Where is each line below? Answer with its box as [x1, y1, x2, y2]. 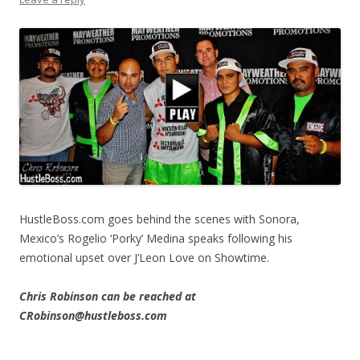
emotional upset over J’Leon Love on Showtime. [19, 250, 269, 266]
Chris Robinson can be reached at [19, 288, 196, 305]
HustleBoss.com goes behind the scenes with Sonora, [19, 211, 300, 227]
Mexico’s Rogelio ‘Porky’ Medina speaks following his [19, 231, 292, 247]
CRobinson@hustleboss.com [19, 308, 167, 324]
